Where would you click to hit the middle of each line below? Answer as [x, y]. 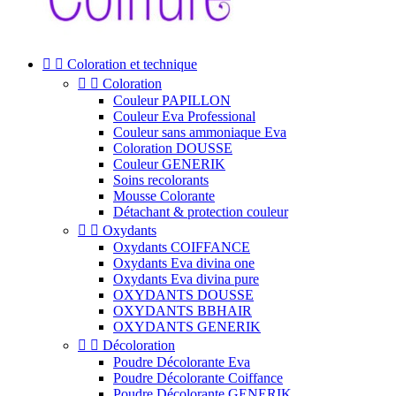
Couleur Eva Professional [184, 116]
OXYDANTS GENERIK [187, 327]
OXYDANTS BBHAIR [183, 311]
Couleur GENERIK [169, 164]
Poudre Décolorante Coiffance [198, 378]
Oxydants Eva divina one [184, 263]
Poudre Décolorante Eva [182, 362]
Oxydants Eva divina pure [186, 279]
